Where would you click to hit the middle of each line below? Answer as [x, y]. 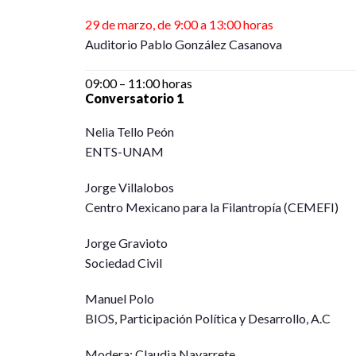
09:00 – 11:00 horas [139, 83]
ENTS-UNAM [124, 151]
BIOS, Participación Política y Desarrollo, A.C [208, 318]
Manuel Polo [120, 298]
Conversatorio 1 [134, 98]
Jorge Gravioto [126, 243]
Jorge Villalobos [130, 187]
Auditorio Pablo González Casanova [184, 44]
